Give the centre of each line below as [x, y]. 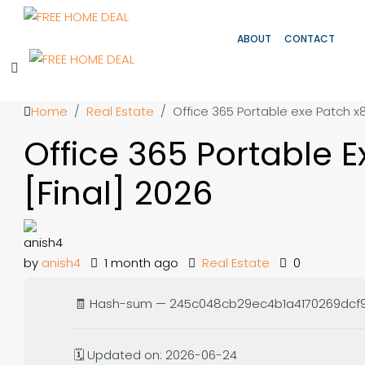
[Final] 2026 [118, 193]
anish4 [61, 263]
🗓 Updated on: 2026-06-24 [156, 355]
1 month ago [140, 263]
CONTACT [310, 39]
